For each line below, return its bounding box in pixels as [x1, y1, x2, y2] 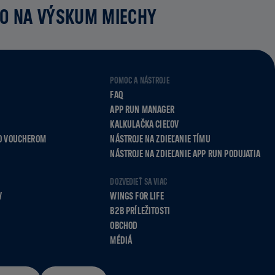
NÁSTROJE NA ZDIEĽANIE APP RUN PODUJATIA [110, 148, 260, 159]
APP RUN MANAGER [110, 104, 174, 115]
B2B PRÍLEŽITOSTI [110, 205, 171, 216]
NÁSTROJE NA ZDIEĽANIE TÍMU [110, 133, 211, 144]
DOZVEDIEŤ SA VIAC [110, 177, 167, 187]
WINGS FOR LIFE [110, 190, 164, 201]
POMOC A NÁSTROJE [110, 76, 169, 85]
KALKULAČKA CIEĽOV [110, 118, 179, 130]
